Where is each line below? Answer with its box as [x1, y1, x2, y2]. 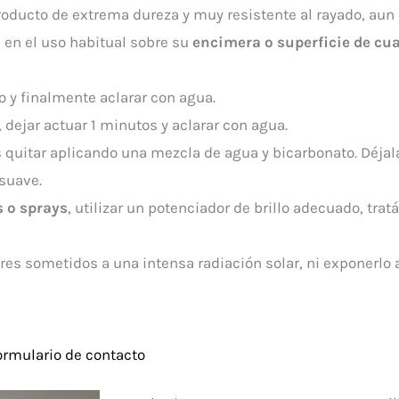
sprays [20, 199, 68, 216]
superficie [277, 33, 350, 51]
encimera [192, 33, 261, 51]
